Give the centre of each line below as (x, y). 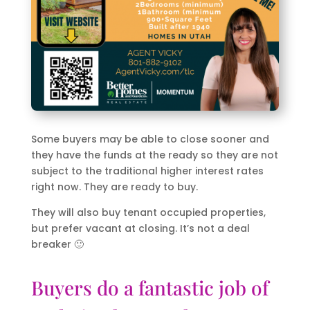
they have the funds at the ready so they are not (154, 155)
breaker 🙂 (57, 244)
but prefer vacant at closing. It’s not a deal (140, 228)
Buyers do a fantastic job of (149, 287)
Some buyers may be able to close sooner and (150, 139)
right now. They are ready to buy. (114, 186)
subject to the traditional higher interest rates (147, 171)
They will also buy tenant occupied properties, (148, 212)
